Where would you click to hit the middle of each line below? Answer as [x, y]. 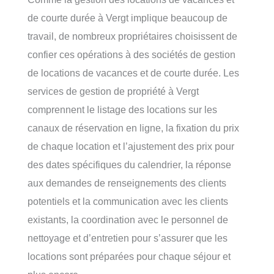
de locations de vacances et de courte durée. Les [133, 72]
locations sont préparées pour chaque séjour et [129, 256]
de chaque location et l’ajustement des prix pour [131, 146]
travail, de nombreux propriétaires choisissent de [132, 36]
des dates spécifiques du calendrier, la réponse [129, 164]
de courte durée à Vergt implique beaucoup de [128, 17]
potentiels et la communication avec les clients [128, 201]
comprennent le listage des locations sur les [122, 109]
